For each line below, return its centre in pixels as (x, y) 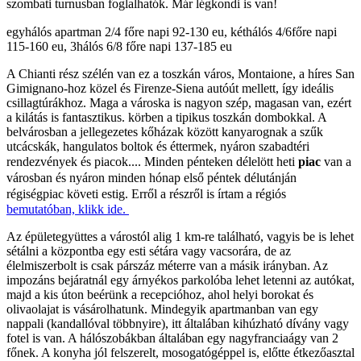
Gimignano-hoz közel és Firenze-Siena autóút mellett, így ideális (170, 89)
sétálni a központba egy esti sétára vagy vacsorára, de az (149, 251)
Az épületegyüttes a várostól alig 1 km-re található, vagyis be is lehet (180, 237)
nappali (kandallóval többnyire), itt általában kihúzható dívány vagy (178, 324)
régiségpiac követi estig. (67, 194)
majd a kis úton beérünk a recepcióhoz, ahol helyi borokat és (160, 295)
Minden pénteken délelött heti (221, 162)
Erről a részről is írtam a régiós (207, 194)
